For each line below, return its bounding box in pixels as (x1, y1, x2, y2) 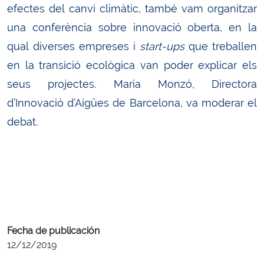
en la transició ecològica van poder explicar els (7, 59, 257, 72)
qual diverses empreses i (7, 40, 140, 53)
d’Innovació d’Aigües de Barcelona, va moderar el (7, 97, 257, 110)
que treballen (184, 40, 257, 53)
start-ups (140, 40, 184, 53)
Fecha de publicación (7, 225, 100, 237)
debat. (7, 115, 38, 128)
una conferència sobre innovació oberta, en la (7, 21, 257, 34)
